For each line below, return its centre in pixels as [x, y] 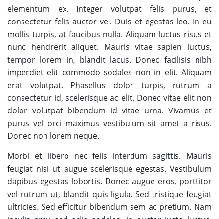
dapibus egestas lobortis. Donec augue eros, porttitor [109, 181]
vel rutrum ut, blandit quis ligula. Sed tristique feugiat [109, 194]
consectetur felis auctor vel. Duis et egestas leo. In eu [109, 22]
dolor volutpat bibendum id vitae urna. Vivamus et [109, 110]
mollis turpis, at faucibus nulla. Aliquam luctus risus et [109, 34]
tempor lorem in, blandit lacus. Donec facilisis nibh [109, 60]
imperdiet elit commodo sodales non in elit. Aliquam [109, 72]
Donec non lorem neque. [53, 136]
